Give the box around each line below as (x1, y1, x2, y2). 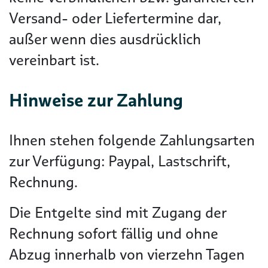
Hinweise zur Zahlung (9, 89, 183, 112)
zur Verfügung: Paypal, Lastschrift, (9, 151, 230, 171)
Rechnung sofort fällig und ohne (9, 224, 218, 243)
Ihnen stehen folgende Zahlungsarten (9, 130, 255, 150)
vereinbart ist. (9, 50, 99, 70)
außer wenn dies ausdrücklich (9, 29, 201, 49)
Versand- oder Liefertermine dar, (9, 8, 221, 28)
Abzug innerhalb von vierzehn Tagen (9, 245, 245, 264)
